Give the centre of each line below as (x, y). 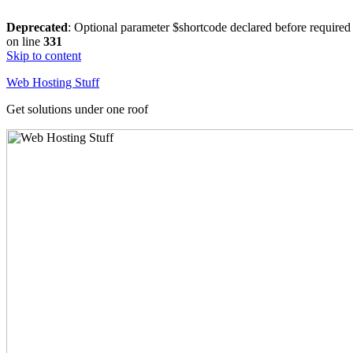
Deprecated (37, 27)
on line (25, 41)
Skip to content (44, 56)
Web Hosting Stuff (53, 82)
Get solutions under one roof (77, 109)
